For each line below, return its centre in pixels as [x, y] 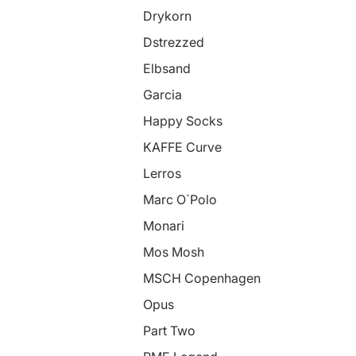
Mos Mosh [174, 252]
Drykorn [167, 16]
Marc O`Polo [180, 199]
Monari [164, 226]
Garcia [163, 95]
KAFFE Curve [182, 147]
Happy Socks [183, 121]
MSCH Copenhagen [202, 278]
